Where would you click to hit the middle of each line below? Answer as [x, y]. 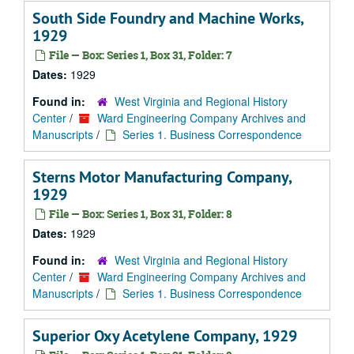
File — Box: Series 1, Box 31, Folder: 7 [139, 55]
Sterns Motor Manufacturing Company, [162, 177]
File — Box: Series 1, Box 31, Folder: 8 [139, 214]
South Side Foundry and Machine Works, [168, 18]
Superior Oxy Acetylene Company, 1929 [165, 336]
